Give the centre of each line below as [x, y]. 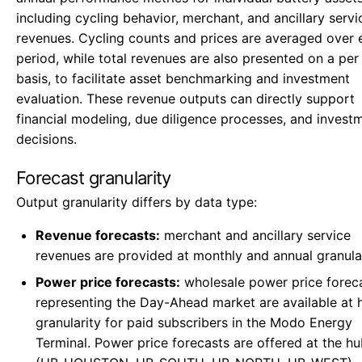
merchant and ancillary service [255, 235]
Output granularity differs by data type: [137, 202]
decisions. [46, 139]
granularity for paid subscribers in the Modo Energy [194, 322]
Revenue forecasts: [98, 235]
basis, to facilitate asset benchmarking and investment [183, 78]
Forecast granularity [94, 178]
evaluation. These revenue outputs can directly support [185, 99]
